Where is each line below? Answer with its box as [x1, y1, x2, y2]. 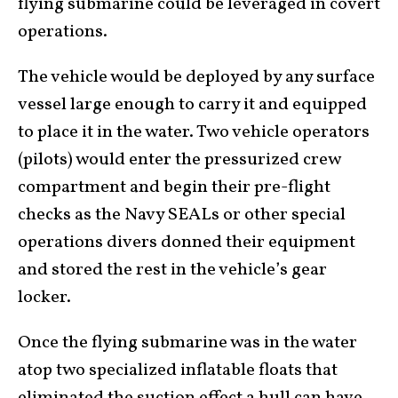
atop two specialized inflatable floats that [18, 357, 338, 383]
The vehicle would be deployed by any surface [18, 64, 375, 90]
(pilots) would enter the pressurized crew [18, 147, 340, 172]
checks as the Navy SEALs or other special [18, 202, 346, 227]
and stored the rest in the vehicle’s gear [18, 257, 327, 283]
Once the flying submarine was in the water [18, 330, 357, 355]
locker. [18, 284, 71, 310]
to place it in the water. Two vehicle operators [18, 119, 370, 145]
